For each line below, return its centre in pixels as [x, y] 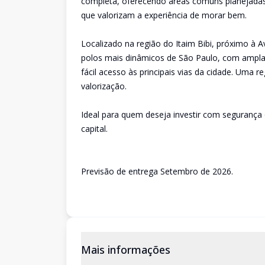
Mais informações [126, 250]
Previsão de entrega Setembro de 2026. [157, 171]
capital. [94, 129]
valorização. [104, 86]
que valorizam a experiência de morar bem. [164, 15]
